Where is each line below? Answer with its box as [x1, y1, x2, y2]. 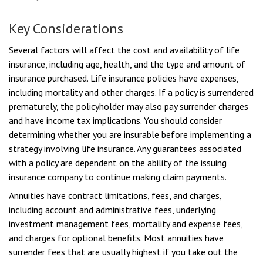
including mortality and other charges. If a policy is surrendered [9, 86, 254, 98]
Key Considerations [9, 19, 123, 38]
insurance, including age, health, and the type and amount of [9, 58, 245, 70]
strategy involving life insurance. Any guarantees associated [9, 143, 241, 154]
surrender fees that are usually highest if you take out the [9, 246, 238, 258]
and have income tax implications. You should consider [9, 114, 222, 126]
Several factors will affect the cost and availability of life [9, 44, 240, 56]
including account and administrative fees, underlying [9, 204, 216, 215]
